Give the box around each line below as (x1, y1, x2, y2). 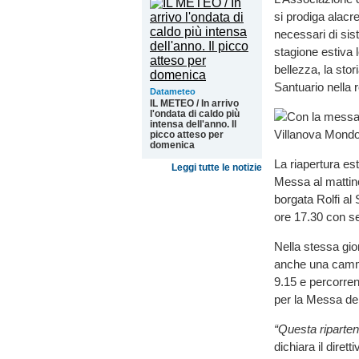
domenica (150, 139, 195, 151)
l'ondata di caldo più (150, 108, 240, 119)
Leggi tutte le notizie (171, 162, 262, 173)
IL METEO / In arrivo (150, 98, 239, 109)
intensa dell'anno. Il (150, 119, 236, 130)
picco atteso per (150, 129, 224, 140)
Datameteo (150, 87, 196, 96)
